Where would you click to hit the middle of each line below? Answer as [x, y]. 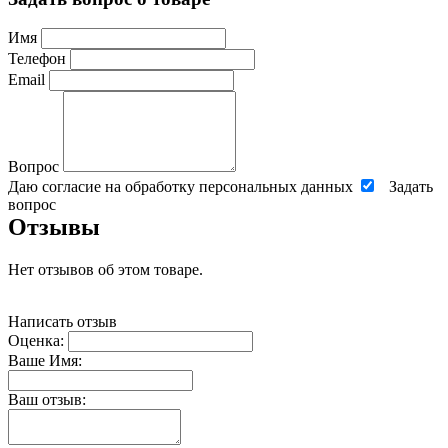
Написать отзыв [62, 322]
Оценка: [36, 341]
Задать [411, 187]
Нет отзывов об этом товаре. [105, 270]
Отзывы [54, 227]
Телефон [37, 59]
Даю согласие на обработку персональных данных [182, 187]
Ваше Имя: [45, 361]
